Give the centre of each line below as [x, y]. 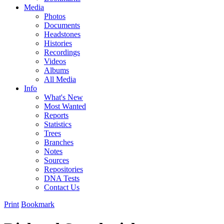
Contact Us [62, 187]
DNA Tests [62, 178]
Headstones [62, 34]
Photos [55, 16]
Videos [55, 61]
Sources [56, 160]
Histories [58, 43]
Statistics [58, 124]
